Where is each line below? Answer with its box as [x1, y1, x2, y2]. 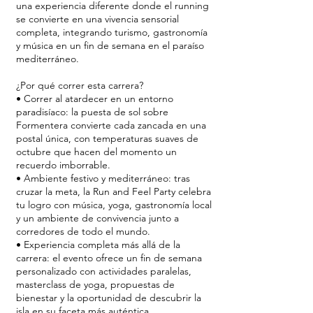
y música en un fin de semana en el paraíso [16, 39, 204, 52]
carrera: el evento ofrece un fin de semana [16, 252, 202, 264]
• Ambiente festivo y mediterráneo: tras [16, 172, 190, 184]
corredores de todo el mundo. [16, 225, 150, 238]
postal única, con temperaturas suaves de [16, 132, 198, 145]
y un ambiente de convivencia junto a [16, 212, 179, 224]
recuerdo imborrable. [16, 159, 110, 171]
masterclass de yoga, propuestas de [16, 278, 175, 291]
